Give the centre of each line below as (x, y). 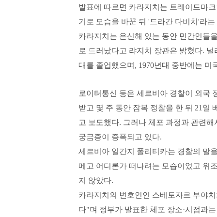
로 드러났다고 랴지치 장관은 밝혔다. (142, 51)
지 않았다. (96, 180)
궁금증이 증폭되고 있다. (120, 137)
